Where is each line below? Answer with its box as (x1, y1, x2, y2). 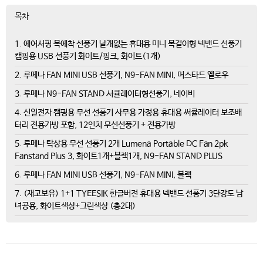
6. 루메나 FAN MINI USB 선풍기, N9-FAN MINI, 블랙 (15, 170, 191, 180)
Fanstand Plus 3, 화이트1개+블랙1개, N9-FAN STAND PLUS (15, 151, 222, 161)
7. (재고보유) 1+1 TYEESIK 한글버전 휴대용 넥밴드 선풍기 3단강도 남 (15, 188, 243, 198)
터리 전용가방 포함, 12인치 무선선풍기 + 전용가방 (15, 120, 176, 130)
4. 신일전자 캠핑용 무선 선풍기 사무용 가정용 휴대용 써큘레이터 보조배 (15, 107, 242, 117)
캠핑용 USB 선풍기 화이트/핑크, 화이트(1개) (15, 51, 161, 61)
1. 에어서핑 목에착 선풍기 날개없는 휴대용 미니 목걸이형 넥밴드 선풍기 (15, 39, 242, 49)
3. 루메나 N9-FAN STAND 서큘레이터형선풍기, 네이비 (15, 89, 195, 99)
